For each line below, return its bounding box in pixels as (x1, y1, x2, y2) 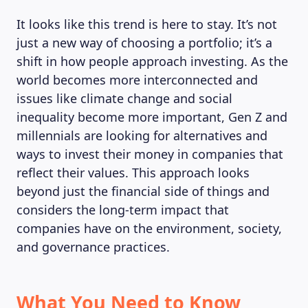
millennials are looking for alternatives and (16, 127, 267, 144)
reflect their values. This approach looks (16, 164, 250, 181)
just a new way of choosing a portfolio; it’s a (16, 34, 272, 51)
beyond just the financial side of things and (16, 183, 269, 199)
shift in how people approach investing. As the (16, 53, 288, 69)
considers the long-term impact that (16, 201, 229, 218)
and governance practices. (16, 239, 170, 255)
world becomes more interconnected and (16, 71, 258, 88)
